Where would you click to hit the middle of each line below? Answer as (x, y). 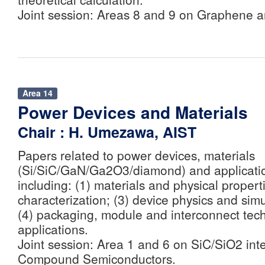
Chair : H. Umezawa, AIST (107, 132)
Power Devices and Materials (133, 113)
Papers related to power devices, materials (136, 155)
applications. (53, 229)
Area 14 (38, 93)
